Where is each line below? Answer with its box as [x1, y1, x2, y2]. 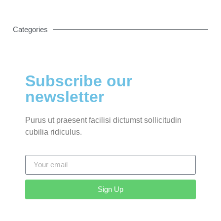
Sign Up [98, 185, 123, 194]
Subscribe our [25, 72, 132, 90]
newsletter [25, 87, 104, 106]
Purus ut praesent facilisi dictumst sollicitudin [25, 115, 182, 124]
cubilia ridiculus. [25, 127, 82, 136]
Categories [13, 25, 48, 34]
